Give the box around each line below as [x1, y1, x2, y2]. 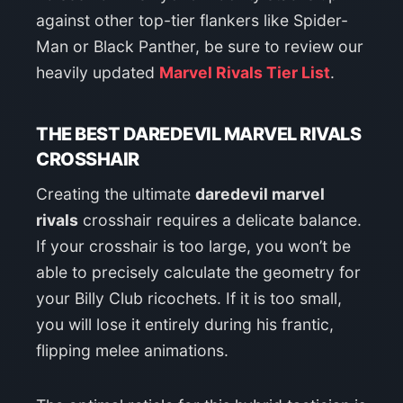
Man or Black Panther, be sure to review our [36, 36, 363, 56]
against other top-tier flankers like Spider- [36, 10, 348, 30]
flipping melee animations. [36, 340, 228, 360]
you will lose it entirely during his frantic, [36, 314, 334, 334]
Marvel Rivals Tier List [159, 62, 330, 82]
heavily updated [36, 62, 159, 82]
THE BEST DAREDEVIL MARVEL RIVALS [36, 122, 361, 145]
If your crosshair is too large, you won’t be [36, 236, 351, 255]
